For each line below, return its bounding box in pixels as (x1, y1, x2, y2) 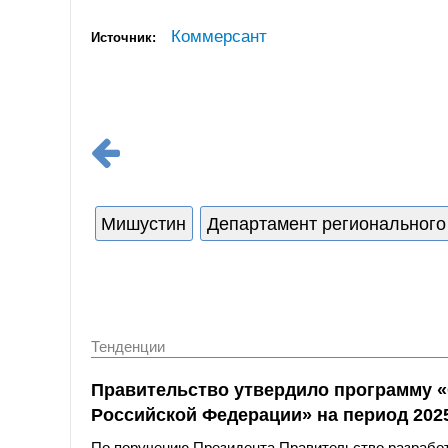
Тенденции (91, 338, 165, 356)
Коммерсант (171, 26, 267, 46)
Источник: (91, 29, 156, 45)
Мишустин (101, 212, 187, 234)
